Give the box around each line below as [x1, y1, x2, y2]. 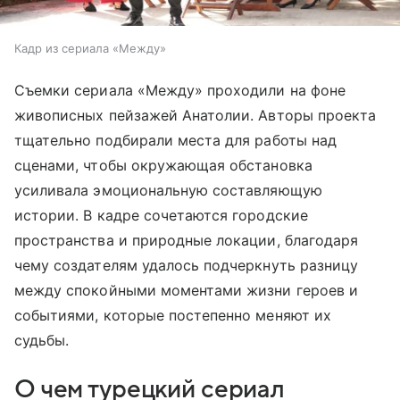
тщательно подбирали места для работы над [14, 131, 337, 150]
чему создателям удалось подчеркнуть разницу [14, 256, 359, 275]
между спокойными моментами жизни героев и [14, 281, 358, 300]
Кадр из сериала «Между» [14, 41, 166, 56]
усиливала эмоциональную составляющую [14, 181, 322, 200]
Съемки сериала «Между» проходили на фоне [14, 81, 346, 100]
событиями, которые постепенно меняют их [14, 306, 331, 325]
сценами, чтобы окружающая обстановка [14, 156, 312, 175]
